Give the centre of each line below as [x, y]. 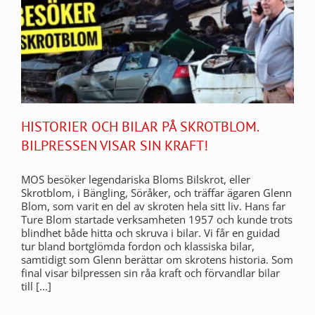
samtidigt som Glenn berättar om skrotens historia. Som [157, 259]
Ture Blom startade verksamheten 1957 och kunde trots [157, 219]
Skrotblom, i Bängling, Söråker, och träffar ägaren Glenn [156, 192]
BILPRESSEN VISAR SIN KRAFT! [115, 145]
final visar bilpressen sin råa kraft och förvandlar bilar [150, 272]
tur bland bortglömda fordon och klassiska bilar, [138, 246]
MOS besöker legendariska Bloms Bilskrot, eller [136, 179]
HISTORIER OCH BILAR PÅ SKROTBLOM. [140, 126]
